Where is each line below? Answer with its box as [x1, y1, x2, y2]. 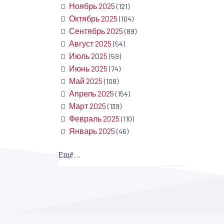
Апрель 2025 [69, 88, 114, 98]
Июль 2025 [69, 51, 107, 61]
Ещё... [58, 149, 81, 161]
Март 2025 [69, 101, 106, 111]
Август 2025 [69, 38, 111, 48]
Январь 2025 [69, 126, 115, 136]
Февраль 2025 [69, 113, 119, 123]
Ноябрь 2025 [69, 1, 115, 11]
